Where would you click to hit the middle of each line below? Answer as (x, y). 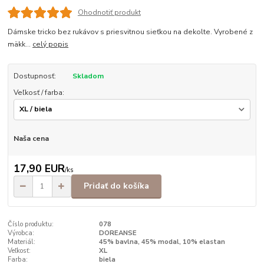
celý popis (51, 44)
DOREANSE (118, 233)
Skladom (88, 76)
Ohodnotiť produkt (109, 12)
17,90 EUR (39, 169)
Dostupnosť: (34, 76)
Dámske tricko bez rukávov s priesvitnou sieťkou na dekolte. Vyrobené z (131, 32)
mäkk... (20, 44)
